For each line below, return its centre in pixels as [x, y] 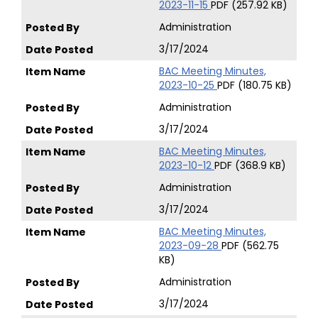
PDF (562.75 [250, 246]
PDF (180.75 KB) [254, 85]
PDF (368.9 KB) [250, 165]
